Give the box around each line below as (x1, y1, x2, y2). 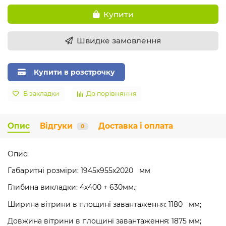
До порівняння (86, 90, 137, 98)
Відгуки (40, 121, 73, 131)
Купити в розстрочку (34, 68, 115, 77)
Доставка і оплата (98, 121, 173, 131)
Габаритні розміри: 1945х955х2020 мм (8, 166, 154, 176)
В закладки (23, 90, 60, 98)
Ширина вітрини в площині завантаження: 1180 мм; (8, 200, 201, 209)
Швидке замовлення (77, 36, 161, 46)
